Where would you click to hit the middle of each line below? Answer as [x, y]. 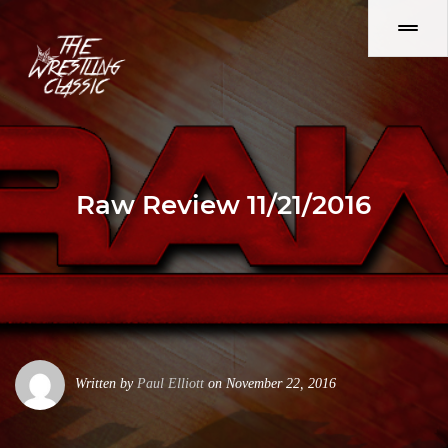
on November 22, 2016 [270, 383]
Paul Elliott [170, 383]
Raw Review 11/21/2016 [224, 205]
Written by [106, 383]
